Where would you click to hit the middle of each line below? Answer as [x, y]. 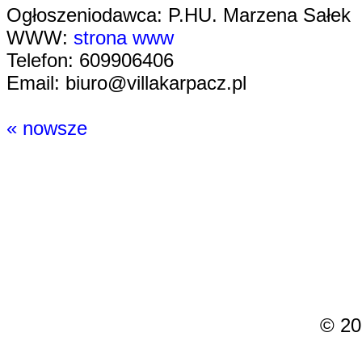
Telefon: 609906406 [90, 60]
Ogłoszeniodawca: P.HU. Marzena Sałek [179, 15]
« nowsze [47, 128]
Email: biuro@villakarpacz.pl [126, 83]
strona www [124, 38]
